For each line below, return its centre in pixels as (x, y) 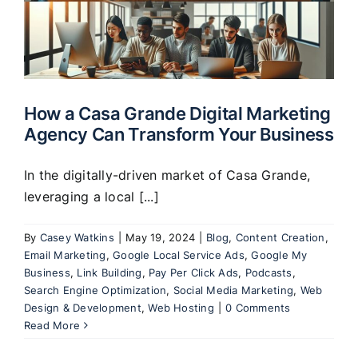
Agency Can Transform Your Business (179, 133)
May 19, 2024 (160, 237)
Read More (52, 325)
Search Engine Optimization (95, 290)
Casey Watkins (77, 237)
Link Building (109, 272)
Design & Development (83, 307)
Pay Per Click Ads (194, 272)
